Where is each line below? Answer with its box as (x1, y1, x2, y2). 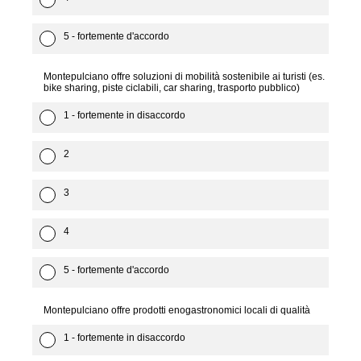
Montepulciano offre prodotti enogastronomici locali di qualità (44, 305, 310, 316)
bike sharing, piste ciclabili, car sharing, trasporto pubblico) (44, 82, 300, 93)
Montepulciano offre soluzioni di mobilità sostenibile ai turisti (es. (44, 71, 325, 82)
